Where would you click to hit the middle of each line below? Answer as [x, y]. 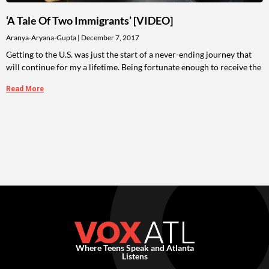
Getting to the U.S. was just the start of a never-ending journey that [129, 55]
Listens [134, 256]
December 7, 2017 [110, 38]
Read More [25, 89]
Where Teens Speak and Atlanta [134, 247]
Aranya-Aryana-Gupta [42, 38]
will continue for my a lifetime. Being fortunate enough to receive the [134, 67]
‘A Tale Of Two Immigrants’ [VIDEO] [89, 21]
